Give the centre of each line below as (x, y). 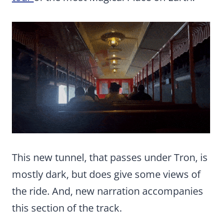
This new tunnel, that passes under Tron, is (110, 157)
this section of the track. (67, 208)
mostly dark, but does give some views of (106, 174)
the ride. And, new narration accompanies (108, 191)
